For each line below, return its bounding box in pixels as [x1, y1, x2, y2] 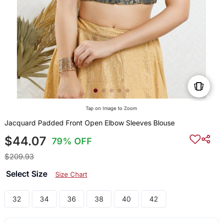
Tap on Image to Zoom [86, 106, 137, 111]
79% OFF [52, 136, 93, 147]
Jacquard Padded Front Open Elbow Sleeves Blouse [4, 118, 175, 127]
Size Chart [55, 170, 87, 179]
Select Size [5, 169, 49, 179]
